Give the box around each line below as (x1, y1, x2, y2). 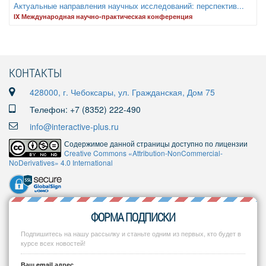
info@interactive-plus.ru (30, 121, 119, 132)
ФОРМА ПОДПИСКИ (91, 209, 175, 224)
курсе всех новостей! (21, 238, 85, 248)
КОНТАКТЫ (9, 65, 62, 80)
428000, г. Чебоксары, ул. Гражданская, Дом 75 (30, 86, 215, 98)
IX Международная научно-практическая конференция (14, 12, 192, 21)
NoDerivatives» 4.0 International (9, 157, 113, 167)
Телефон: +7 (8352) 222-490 (30, 103, 141, 115)
